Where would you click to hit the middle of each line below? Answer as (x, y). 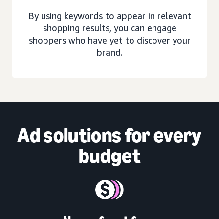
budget (109, 155)
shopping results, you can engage (109, 28)
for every (162, 135)
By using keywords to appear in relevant (109, 15)
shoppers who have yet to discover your (109, 40)
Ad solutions (69, 135)
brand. (109, 52)
